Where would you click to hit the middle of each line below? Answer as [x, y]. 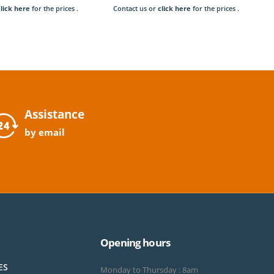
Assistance [54, 115]
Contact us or [136, 9]
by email [44, 132]
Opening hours [135, 243]
